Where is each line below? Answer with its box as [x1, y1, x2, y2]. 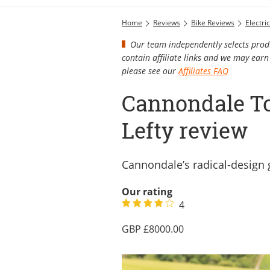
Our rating [122, 184, 172, 198]
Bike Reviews [191, 17, 234, 28]
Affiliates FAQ [178, 64, 228, 77]
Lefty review [122, 115, 248, 145]
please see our [122, 64, 178, 77]
